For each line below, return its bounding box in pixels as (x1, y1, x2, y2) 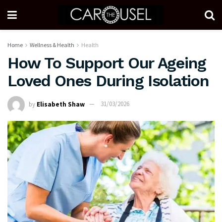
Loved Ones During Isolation (7, 71, 209, 90)
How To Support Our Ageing (7, 54, 206, 72)
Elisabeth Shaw (37, 100, 85, 109)
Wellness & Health (30, 41, 74, 49)
